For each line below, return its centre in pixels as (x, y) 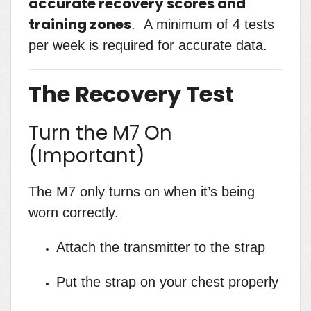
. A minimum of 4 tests (203, 25)
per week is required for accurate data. (148, 45)
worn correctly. (74, 213)
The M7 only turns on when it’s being (142, 192)
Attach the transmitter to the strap (161, 247)
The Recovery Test (131, 94)
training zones (80, 25)
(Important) (87, 156)
